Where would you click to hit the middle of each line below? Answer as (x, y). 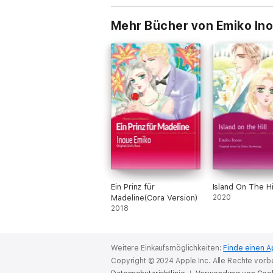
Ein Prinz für (133, 187)
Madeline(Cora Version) (154, 198)
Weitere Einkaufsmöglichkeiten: (167, 248)
